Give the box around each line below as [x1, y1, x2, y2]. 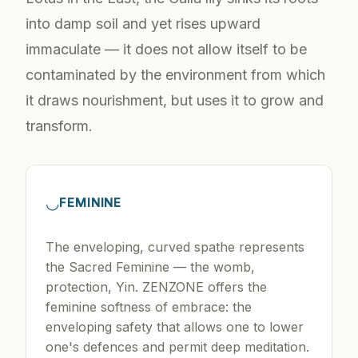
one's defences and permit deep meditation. [46, 339, 309, 356]
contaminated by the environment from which [26, 66, 325, 84]
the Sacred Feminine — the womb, [46, 259, 255, 276]
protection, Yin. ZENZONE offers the [46, 279, 267, 296]
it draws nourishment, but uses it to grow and [26, 92, 324, 109]
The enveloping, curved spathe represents [46, 239, 304, 256]
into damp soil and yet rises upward [26, 15, 261, 33]
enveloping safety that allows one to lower [46, 319, 304, 336]
